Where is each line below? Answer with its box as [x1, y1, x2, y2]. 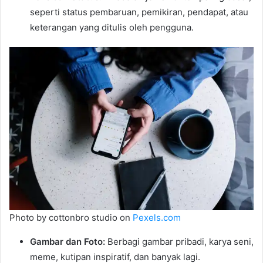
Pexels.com [133, 211, 181, 223]
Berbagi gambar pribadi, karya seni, [105, 235, 254, 247]
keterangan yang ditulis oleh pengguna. [30, 22, 194, 33]
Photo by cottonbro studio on [9, 211, 133, 223]
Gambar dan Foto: [30, 235, 105, 247]
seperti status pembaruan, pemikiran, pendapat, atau [30, 6, 248, 18]
